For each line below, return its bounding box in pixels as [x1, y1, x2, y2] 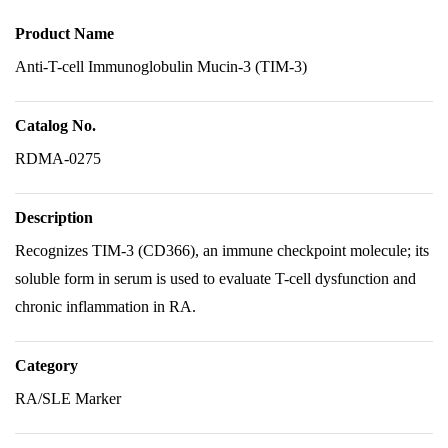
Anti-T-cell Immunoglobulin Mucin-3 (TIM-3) [15, 58, 307, 75]
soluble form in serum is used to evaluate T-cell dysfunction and [15, 270, 416, 287]
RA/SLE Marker [15, 390, 121, 407]
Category [15, 357, 78, 374]
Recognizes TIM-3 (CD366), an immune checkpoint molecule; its [15, 242, 429, 259]
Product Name [15, 25, 114, 42]
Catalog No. [15, 117, 96, 134]
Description [15, 209, 93, 226]
